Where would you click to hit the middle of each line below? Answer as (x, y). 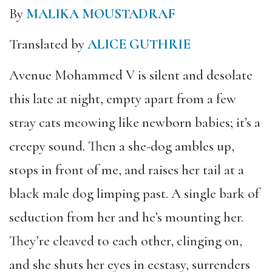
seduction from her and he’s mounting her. (126, 217)
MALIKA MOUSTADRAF (101, 14)
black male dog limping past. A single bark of (134, 193)
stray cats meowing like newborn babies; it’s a (135, 122)
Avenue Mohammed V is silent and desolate (131, 75)
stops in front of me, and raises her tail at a (127, 170)
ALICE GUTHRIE (139, 44)
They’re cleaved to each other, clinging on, (126, 241)
